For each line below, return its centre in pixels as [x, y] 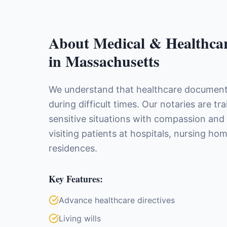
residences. [73, 148]
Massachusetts [112, 61]
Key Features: [76, 179]
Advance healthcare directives [117, 200]
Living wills [80, 218]
